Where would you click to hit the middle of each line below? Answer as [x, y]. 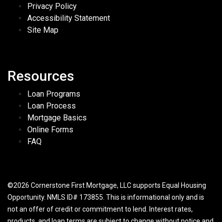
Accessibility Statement [69, 18]
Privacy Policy [52, 6]
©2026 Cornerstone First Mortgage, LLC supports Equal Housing [107, 186]
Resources [41, 76]
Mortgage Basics [57, 118]
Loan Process [52, 106]
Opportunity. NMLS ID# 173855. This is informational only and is [106, 197]
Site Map [43, 30]
